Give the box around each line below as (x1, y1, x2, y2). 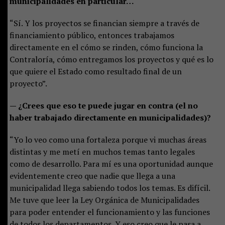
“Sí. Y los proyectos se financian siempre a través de (9, 17, 199, 29)
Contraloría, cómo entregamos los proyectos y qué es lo (9, 53, 213, 65)
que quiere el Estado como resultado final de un (9, 65, 182, 77)
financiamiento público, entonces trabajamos (9, 29, 174, 41)
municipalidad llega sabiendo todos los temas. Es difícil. (9, 182, 210, 193)
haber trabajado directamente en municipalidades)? (9, 111, 211, 123)
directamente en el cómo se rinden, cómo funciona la (9, 41, 203, 53)
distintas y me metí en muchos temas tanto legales (9, 146, 195, 157)
